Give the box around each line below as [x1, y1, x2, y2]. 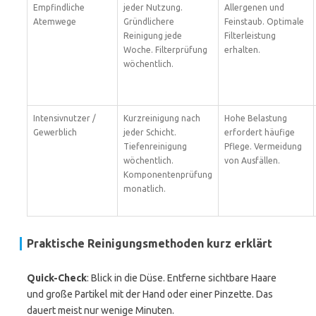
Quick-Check [27, 272, 87, 284]
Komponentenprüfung [123, 170, 212, 179]
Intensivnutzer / [33, 114, 96, 123]
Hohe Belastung [224, 114, 287, 123]
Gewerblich [33, 128, 77, 137]
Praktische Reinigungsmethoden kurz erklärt [27, 237, 272, 250]
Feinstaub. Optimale [224, 17, 304, 26]
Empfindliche [33, 3, 85, 12]
